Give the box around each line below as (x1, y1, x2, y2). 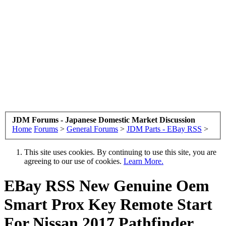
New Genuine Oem (75, 176, 209, 195)
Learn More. (124, 156, 163, 165)
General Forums (67, 124, 118, 133)
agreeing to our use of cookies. (24, 156, 124, 165)
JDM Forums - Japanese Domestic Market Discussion (12, 115, 195, 124)
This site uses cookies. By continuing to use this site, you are (24, 147, 216, 156)
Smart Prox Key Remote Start (4, 195, 212, 213)
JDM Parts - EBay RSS (127, 124, 202, 133)
